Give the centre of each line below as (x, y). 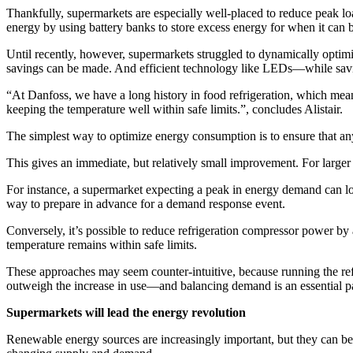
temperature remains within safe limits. (102, 244)
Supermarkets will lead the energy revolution (126, 312)
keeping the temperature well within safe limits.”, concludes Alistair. (175, 109)
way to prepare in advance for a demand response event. (146, 203)
